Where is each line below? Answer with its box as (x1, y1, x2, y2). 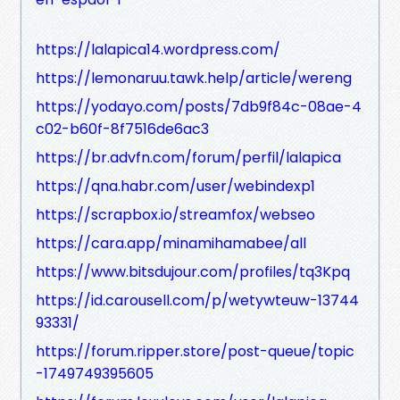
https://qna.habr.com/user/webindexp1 (36, 175, 315, 196)
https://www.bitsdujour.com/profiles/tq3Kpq (36, 261, 350, 282)
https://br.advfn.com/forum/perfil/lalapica (36, 146, 341, 168)
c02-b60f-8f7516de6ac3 (36, 118, 209, 139)
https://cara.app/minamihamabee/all (36, 232, 306, 254)
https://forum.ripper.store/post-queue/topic (36, 340, 354, 362)
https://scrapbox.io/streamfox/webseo (36, 204, 315, 225)
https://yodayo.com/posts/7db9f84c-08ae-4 (36, 96, 362, 117)
